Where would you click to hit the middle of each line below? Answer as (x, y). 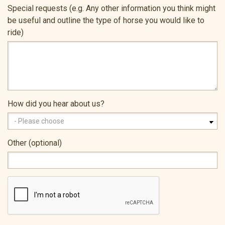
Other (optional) (35, 143)
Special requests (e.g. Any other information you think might (111, 9)
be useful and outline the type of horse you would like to (106, 21)
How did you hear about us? (56, 104)
